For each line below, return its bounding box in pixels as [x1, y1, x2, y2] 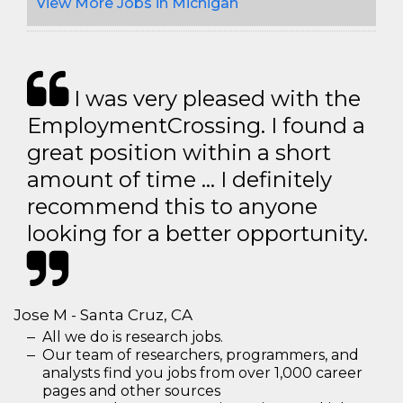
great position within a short [27, 139, 331, 166]
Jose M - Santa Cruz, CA [13, 305, 193, 324]
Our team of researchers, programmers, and [42, 345, 359, 363]
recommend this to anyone [27, 193, 318, 219]
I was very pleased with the [68, 85, 361, 112]
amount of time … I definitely [27, 166, 332, 193]
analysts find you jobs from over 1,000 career [42, 363, 363, 381]
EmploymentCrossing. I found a [27, 112, 365, 139]
